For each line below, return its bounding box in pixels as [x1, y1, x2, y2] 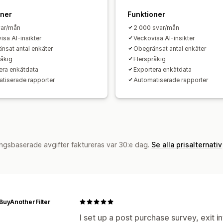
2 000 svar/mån [133, 23, 179, 31]
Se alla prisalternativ [151, 140, 222, 149]
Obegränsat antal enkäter [133, 44, 206, 52]
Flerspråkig [133, 55, 166, 63]
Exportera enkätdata [133, 65, 192, 73]
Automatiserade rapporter [133, 76, 208, 84]
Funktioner [127, 9, 165, 18]
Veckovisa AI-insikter [133, 34, 195, 42]
